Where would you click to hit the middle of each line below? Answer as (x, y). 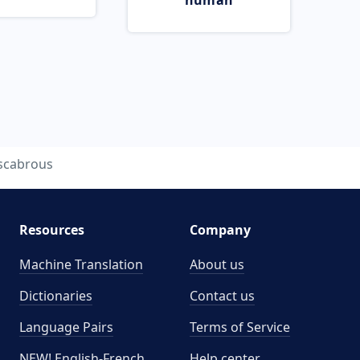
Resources (51, 230)
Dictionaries (55, 296)
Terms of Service (240, 327)
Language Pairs (66, 327)
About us (217, 264)
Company (220, 230)
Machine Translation (81, 264)
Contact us (222, 296)
